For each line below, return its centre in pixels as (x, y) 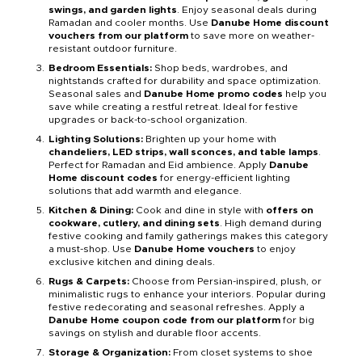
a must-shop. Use (91, 249)
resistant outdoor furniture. (113, 49)
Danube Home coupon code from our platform (164, 320)
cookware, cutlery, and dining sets (134, 223)
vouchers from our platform (118, 36)
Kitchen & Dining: (92, 210)
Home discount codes (103, 178)
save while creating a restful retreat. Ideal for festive (173, 107)
